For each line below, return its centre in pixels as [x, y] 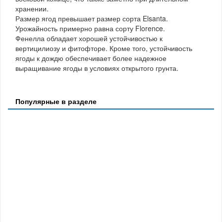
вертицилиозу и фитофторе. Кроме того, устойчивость [104, 48]
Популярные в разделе [56, 101]
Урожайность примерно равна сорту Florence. [90, 28]
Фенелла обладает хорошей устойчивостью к [89, 38]
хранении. [32, 8]
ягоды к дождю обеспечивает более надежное [91, 58]
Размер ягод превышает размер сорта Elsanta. [92, 18]
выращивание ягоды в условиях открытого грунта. [97, 68]
